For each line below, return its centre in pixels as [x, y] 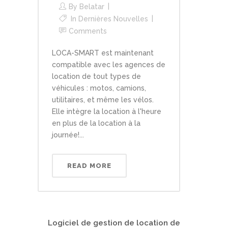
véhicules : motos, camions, [99, 88]
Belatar [92, 6]
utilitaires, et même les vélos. [103, 99]
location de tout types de [96, 76]
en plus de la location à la [96, 123]
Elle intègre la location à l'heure [107, 111]
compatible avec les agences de [109, 64]
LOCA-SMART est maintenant [103, 53]
